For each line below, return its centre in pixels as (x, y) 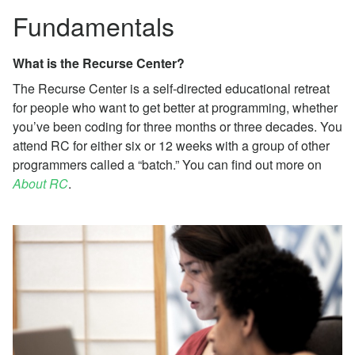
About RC (40, 183)
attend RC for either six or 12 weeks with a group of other (171, 145)
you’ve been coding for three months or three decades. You (177, 126)
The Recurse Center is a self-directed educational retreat (171, 88)
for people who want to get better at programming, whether (175, 107)
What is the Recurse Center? (99, 63)
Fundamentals (94, 25)
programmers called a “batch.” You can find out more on (167, 164)
